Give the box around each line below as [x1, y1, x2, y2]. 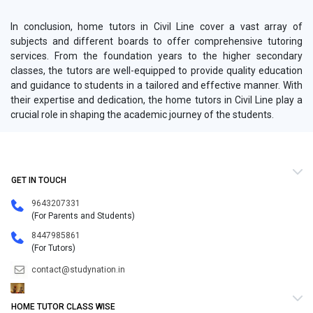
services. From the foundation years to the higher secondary [10, 50, 303, 62]
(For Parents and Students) [31, 211, 135, 221]
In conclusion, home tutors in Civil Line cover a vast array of [10, 21, 303, 33]
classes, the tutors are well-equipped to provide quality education [10, 65, 303, 77]
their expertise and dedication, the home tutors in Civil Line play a [10, 94, 303, 106]
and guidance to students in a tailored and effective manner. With [10, 80, 303, 92]
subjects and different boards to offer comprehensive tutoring [10, 36, 303, 48]
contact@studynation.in [31, 265, 125, 275]
